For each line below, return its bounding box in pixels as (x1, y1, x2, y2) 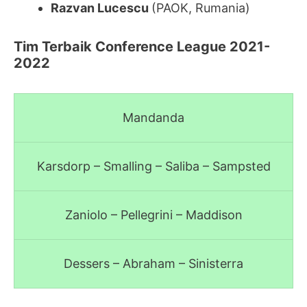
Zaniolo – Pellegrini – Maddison (64, 207, 243, 222)
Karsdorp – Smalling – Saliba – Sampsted (36, 158, 271, 173)
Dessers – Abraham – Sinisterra (64, 256, 243, 271)
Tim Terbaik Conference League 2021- (14, 38, 270, 55)
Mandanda (123, 110, 184, 125)
